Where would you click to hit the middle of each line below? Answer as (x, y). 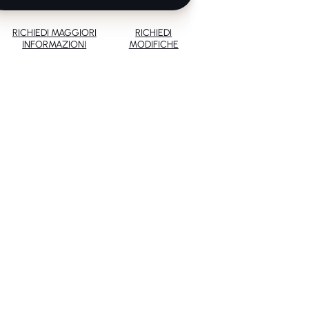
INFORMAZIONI (54, 44)
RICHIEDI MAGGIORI (54, 33)
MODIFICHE (153, 44)
